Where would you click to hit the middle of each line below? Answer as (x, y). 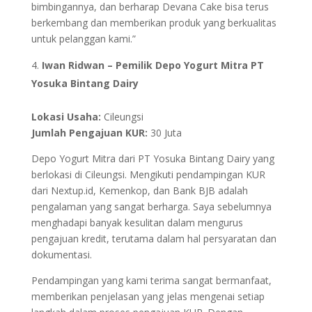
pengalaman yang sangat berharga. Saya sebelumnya (151, 207)
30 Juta (164, 133)
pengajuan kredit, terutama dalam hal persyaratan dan (154, 239)
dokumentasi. (61, 255)
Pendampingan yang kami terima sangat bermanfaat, (151, 281)
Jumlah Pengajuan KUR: (89, 133)
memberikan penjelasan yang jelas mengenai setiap (148, 297)
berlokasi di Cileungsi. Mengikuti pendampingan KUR (148, 175)
